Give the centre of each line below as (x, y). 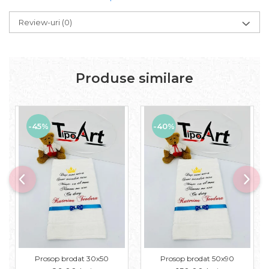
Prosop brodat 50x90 (197, 259)
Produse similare (134, 78)
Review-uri (40, 22)
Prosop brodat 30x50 (72, 259)
